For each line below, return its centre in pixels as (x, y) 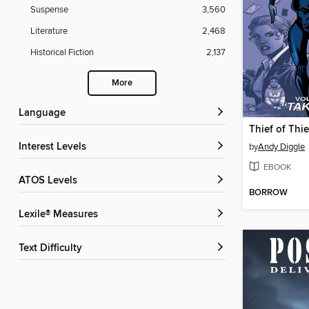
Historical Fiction (62, 53)
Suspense (49, 10)
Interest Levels (54, 147)
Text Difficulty (53, 249)
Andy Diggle (281, 147)
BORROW (268, 193)
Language (45, 113)
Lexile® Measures (61, 215)
